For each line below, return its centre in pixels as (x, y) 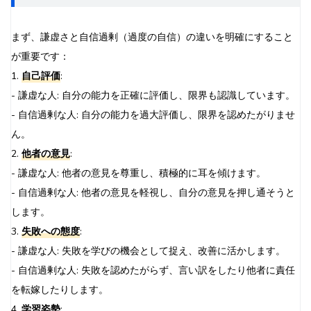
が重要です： (40, 56)
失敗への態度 (51, 231)
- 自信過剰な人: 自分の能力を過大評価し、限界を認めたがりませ (153, 115)
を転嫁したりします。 (60, 289)
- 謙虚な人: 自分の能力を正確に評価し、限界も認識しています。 (153, 95)
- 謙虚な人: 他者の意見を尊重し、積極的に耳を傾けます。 (138, 173)
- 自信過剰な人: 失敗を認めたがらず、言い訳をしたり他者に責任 (153, 270)
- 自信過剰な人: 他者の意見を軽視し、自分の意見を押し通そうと (153, 192)
